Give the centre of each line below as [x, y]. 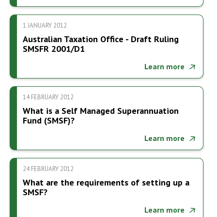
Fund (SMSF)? [49, 121]
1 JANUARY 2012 [45, 26]
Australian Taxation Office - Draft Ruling [101, 39]
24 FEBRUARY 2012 [48, 169]
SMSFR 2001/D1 [54, 49]
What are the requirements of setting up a [106, 183]
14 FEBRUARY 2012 [48, 97]
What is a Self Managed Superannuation [101, 111]
